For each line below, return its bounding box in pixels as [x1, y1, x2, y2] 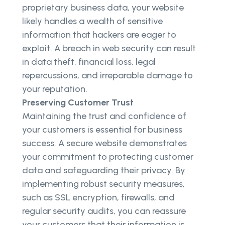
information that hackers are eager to [22, 29, 176, 41]
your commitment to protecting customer [22, 151, 193, 163]
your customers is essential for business [22, 124, 182, 136]
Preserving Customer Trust [22, 97, 134, 108]
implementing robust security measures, [22, 178, 185, 190]
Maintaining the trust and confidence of [22, 110, 186, 122]
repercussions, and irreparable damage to [22, 70, 193, 81]
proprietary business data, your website [22, 2, 184, 14]
